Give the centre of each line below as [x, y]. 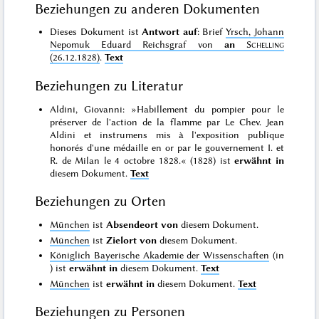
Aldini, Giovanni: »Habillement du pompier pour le [167, 109]
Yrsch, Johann [255, 32]
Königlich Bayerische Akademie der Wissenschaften [160, 255]
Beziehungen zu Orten [101, 202]
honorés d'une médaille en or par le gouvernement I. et [167, 147]
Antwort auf [169, 32]
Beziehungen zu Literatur [109, 86]
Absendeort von [142, 225]
